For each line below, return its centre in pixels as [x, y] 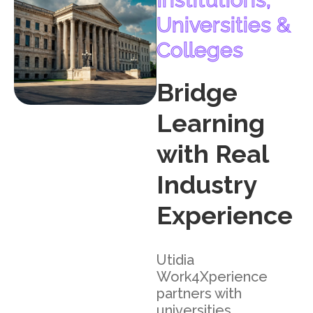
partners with [199, 294]
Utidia [175, 260]
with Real [212, 154]
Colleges [200, 50]
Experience [225, 216]
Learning [211, 123]
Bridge [197, 93]
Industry [206, 185]
